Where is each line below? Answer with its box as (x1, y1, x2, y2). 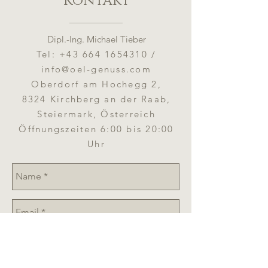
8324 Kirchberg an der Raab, (22, 93, 171, 105)
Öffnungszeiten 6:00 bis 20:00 (19, 123, 174, 135)
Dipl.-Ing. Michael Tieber (47, 33, 146, 45)
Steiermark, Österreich (37, 108, 156, 120)
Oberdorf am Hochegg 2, (31, 78, 162, 90)
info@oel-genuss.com (41, 63, 151, 75)
